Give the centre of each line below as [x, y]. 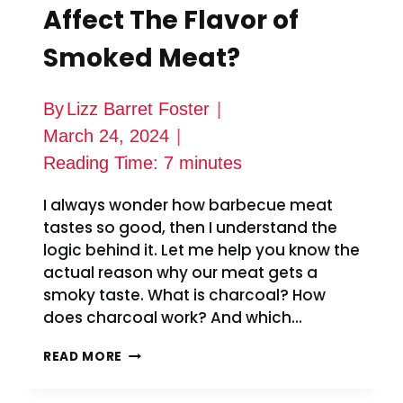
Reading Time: [101, 162]
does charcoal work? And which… [173, 317]
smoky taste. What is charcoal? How [184, 295]
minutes [210, 162]
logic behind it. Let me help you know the [201, 250]
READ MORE [83, 356]
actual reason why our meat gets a [180, 272]
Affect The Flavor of [171, 20]
